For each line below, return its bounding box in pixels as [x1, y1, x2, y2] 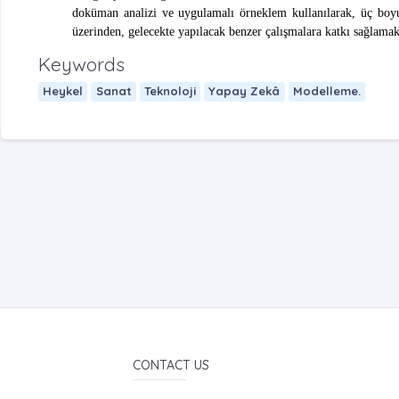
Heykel [43, 84, 84, 99]
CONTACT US [132, 357, 209, 374]
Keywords [38, 52, 125, 76]
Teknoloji [143, 84, 196, 99]
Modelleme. [292, 84, 361, 99]
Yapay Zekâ [208, 84, 281, 99]
